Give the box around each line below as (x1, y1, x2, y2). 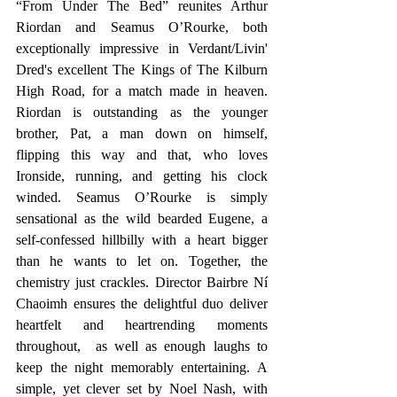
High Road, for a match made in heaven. (16, 82, 268, 98)
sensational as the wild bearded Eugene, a (16, 210, 268, 226)
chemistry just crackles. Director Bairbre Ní (16, 274, 268, 290)
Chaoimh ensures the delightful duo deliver (16, 295, 268, 311)
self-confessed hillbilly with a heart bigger (16, 231, 268, 247)
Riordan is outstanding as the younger (16, 104, 268, 120)
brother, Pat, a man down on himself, (16, 125, 268, 141)
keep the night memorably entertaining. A (16, 359, 268, 375)
